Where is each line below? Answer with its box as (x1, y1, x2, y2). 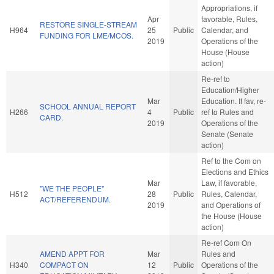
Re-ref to (201, 73, 230, 84)
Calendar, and (201, 24, 248, 35)
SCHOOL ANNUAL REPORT (40, 100, 136, 111)
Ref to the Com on (201, 155, 261, 166)
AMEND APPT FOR (40, 248, 105, 259)
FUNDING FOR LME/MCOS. (40, 29, 133, 40)
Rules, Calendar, (201, 188, 257, 199)
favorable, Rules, (201, 13, 257, 24)
